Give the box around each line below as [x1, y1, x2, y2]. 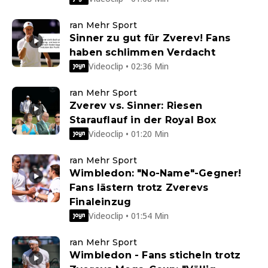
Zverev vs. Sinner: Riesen [69, 100, 202, 112]
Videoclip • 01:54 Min [89, 209, 169, 221]
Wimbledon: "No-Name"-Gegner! [69, 167, 242, 179]
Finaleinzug [69, 196, 132, 208]
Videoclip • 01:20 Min [89, 127, 169, 139]
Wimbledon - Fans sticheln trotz [69, 249, 241, 261]
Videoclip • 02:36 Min [89, 60, 169, 72]
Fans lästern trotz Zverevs [69, 182, 209, 194]
